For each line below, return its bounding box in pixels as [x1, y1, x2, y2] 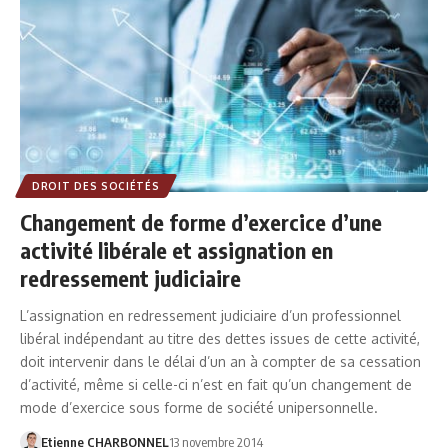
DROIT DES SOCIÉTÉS [32, 179, 160, 192]
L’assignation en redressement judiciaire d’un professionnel [20, 306, 401, 324]
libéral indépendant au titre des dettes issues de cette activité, [20, 329, 420, 347]
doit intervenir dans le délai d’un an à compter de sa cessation [20, 352, 421, 370]
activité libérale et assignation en [20, 235, 333, 264]
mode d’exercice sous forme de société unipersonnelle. [20, 398, 378, 416]
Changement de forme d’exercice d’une [20, 207, 382, 236]
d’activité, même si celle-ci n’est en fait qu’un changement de [20, 375, 412, 393]
